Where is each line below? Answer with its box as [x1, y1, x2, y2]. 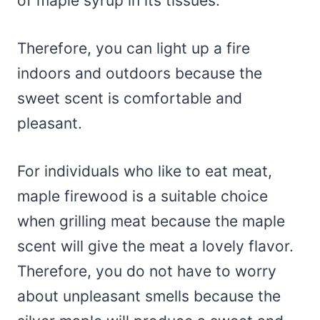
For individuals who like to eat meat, [17, 161, 272, 180]
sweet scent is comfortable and [17, 89, 242, 107]
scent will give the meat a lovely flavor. [17, 236, 294, 255]
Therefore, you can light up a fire [17, 39, 250, 57]
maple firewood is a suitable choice [17, 186, 268, 205]
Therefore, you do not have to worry [17, 261, 276, 280]
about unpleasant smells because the [17, 286, 281, 305]
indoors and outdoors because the [17, 64, 262, 82]
